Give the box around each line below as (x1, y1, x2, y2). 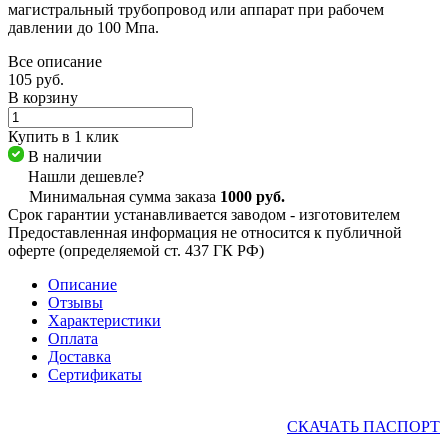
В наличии (28, 147, 102, 165)
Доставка (48, 347, 111, 365)
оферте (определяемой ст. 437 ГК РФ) (8, 241, 264, 259)
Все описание (8, 52, 102, 70)
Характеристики (48, 311, 161, 329)
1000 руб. (220, 187, 285, 205)
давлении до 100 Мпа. (8, 18, 159, 36)
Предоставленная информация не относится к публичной (8, 223, 402, 241)
